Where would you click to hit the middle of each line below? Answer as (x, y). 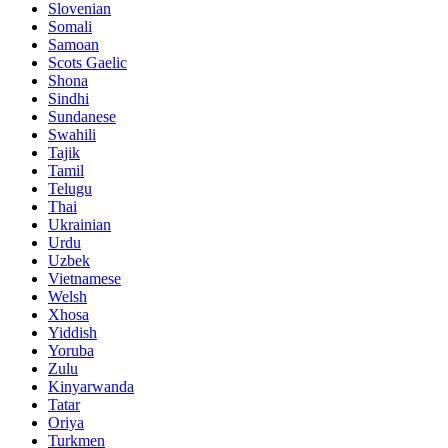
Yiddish (72, 333)
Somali (70, 27)
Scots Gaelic (87, 63)
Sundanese (82, 117)
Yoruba (71, 351)
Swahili (72, 135)
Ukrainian (79, 225)
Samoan (73, 45)
